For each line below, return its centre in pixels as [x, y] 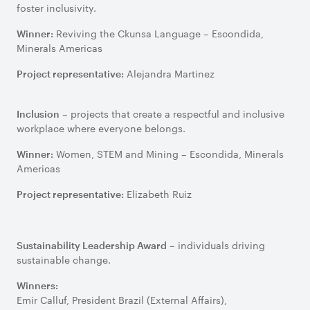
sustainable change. [65, 259]
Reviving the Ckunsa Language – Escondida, [158, 33]
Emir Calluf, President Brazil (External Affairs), [123, 300]
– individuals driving [216, 245]
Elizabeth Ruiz [159, 194]
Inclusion [38, 114]
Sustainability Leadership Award [92, 245]
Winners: [37, 285]
